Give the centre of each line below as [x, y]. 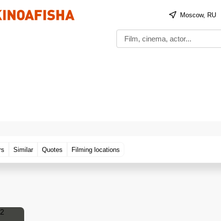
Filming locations [96, 149]
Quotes [52, 149]
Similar [23, 149]
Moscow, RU [198, 15]
